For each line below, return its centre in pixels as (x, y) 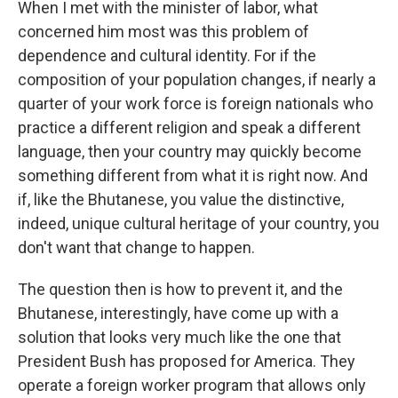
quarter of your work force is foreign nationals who (195, 103)
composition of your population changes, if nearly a (197, 80)
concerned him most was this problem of (163, 32)
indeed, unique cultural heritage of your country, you (199, 223)
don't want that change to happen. (136, 247)
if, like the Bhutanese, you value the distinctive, (181, 199)
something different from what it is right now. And (193, 175)
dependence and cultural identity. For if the (167, 56)
